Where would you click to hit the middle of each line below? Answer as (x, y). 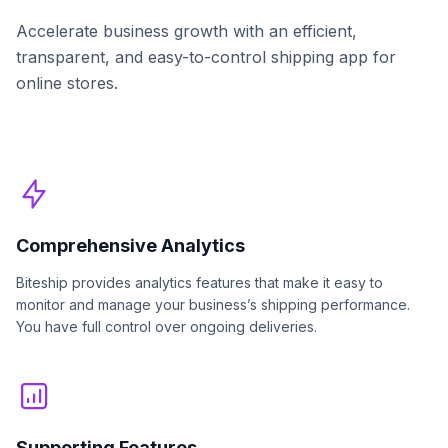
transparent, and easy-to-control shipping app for (206, 57)
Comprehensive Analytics (130, 246)
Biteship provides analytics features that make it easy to (199, 283)
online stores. (67, 83)
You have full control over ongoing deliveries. (166, 327)
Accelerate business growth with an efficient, (186, 31)
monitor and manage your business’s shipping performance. (213, 305)
